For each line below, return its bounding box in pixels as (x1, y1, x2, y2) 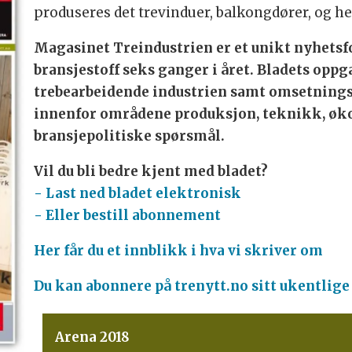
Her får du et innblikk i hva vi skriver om (33, 241, 323, 259)
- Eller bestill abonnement (33, 206, 221, 224)
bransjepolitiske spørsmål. (33, 126, 225, 145)
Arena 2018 (54, 328, 130, 346)
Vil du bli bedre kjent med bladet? (33, 162, 268, 180)
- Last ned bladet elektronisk (33, 184, 241, 202)
